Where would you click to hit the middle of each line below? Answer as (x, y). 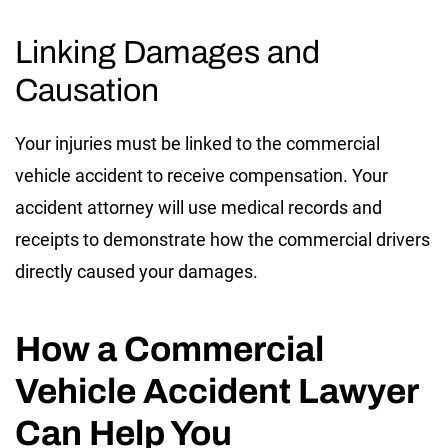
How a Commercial (169, 349)
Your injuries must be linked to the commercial (197, 144)
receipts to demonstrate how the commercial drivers (222, 240)
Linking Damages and (167, 53)
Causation (87, 91)
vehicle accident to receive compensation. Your (201, 176)
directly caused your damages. (136, 272)
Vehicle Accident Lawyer (216, 391)
